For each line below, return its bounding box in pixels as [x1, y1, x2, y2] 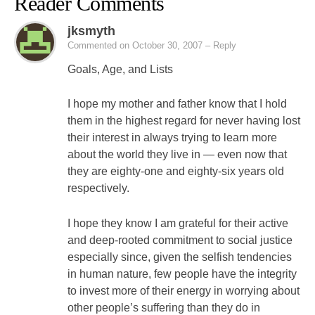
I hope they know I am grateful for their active [67, 217, 288, 229]
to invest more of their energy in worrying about [67, 284, 300, 297]
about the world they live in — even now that [67, 148, 287, 161]
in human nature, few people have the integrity [67, 267, 297, 280]
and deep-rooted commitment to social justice [67, 233, 292, 246]
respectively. [67, 182, 129, 195]
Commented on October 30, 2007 [67, 39, 202, 51]
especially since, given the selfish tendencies [67, 250, 292, 263]
